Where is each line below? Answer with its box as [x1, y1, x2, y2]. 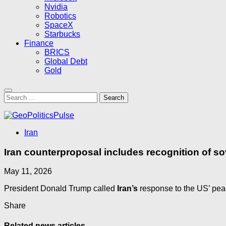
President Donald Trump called [4, 184, 117, 193]
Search [4, 92, 29, 100]
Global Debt [44, 57, 87, 66]
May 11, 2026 [4, 167, 52, 176]
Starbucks [44, 30, 80, 38]
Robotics [44, 12, 76, 20]
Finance [24, 39, 53, 47]
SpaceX [44, 21, 73, 29]
